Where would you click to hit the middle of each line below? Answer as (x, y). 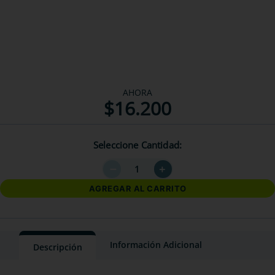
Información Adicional (156, 245)
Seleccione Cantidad (136, 145)
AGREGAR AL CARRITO (137, 188)
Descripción (57, 247)
